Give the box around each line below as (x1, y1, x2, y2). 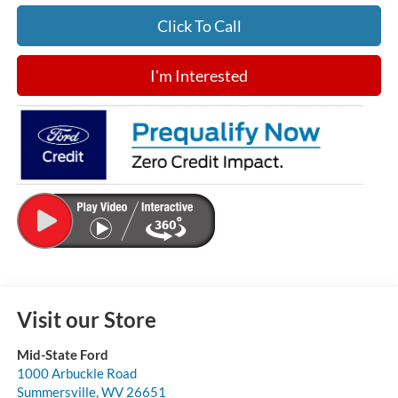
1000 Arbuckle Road (16, 365, 137, 382)
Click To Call (156, 16, 242, 36)
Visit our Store (16, 306, 156, 333)
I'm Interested (150, 66, 248, 86)
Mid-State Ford (16, 346, 108, 363)
